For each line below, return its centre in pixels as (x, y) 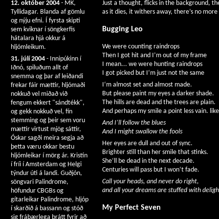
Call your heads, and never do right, (151, 181)
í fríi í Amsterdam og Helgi (46, 164)
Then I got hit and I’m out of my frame (154, 55)
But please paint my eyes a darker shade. (158, 93)
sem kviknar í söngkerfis (43, 30)
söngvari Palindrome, (40, 182)
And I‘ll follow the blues (134, 123)
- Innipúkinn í (63, 59)
